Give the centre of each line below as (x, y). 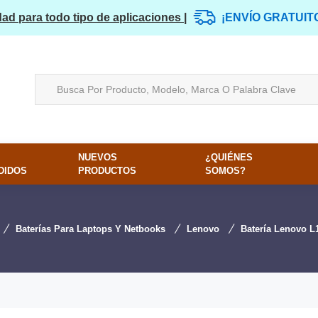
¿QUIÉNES (229, 157)
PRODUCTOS (107, 171)
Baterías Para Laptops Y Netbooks (90, 229)
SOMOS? (226, 171)
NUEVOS (97, 157)
